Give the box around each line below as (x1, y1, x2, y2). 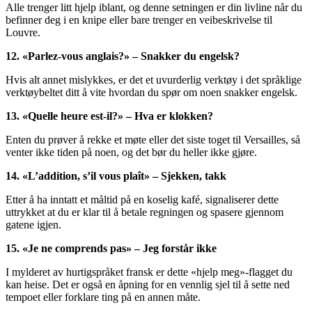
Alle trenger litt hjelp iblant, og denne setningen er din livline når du (6, 1, 302, 14)
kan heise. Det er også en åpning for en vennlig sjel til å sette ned (6, 279, 290, 291)
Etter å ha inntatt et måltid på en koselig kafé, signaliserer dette (6, 194, 279, 206)
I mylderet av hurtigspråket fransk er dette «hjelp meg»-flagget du (6, 266, 292, 279)
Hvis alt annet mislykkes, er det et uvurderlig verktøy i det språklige (6, 74, 302, 86)
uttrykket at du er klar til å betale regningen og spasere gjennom (6, 206, 283, 219)
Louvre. (6, 26, 40, 39)
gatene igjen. (6, 219, 61, 231)
